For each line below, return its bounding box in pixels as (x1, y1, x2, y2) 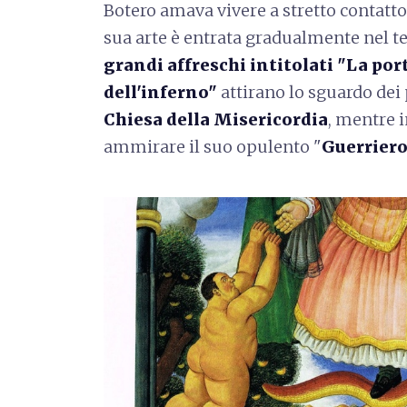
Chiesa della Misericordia (104, 108, 328, 130)
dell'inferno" (104, 81, 221, 103)
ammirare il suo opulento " (104, 135, 322, 157)
